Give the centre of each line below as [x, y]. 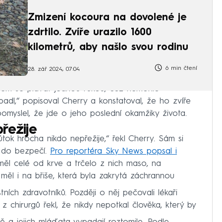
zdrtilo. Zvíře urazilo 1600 [90, 32]
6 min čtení [180, 69]
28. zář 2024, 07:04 [54, 69]
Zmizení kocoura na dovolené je [107, 18]
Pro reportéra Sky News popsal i [113, 152]
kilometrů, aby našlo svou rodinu [108, 47]
